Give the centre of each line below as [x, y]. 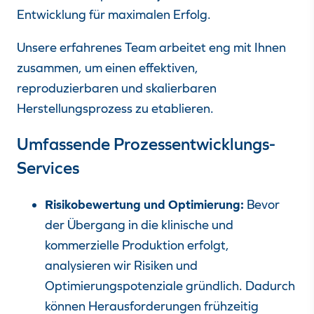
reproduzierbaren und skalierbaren [117, 88]
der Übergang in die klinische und [139, 225]
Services [48, 168]
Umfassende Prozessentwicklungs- [146, 144]
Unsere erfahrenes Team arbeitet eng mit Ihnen [151, 47]
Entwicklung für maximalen [94, 14]
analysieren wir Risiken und [121, 265]
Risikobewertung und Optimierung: [146, 204]
